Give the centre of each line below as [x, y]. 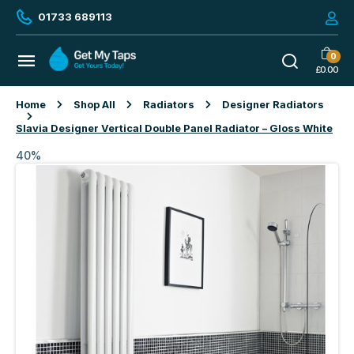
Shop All [94, 105]
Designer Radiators [273, 105]
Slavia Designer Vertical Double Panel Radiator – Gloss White [174, 129]
